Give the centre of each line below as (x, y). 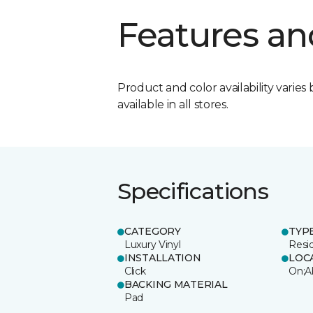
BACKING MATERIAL (176, 284)
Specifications (193, 191)
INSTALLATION (163, 257)
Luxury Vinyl (153, 244)
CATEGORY (153, 231)
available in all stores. (173, 104)
